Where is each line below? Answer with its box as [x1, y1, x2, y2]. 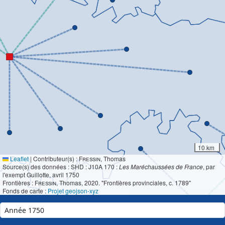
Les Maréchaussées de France [119, 162, 203, 171]
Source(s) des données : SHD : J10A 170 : [3, 162, 119, 171]
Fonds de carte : [3, 186, 48, 195]
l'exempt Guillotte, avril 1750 [3, 170, 79, 179]
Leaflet [9, 154, 29, 163]
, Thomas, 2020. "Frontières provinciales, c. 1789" [56, 178, 191, 187]
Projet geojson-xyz [48, 186, 98, 195]
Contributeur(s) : [32, 154, 79, 163]
